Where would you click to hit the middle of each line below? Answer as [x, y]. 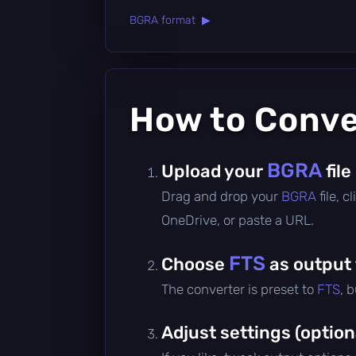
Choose [195, 264]
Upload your [214, 171]
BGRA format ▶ [170, 20]
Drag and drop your [221, 196]
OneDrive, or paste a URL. [238, 220]
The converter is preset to [239, 289]
